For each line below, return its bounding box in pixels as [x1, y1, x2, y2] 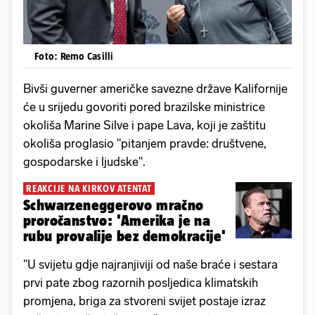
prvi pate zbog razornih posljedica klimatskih [23, 275, 258, 290]
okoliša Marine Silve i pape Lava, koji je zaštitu [23, 117, 266, 132]
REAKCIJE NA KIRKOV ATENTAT [26, 182, 152, 194]
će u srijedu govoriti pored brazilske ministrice [23, 99, 265, 114]
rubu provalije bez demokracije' [23, 227, 226, 244]
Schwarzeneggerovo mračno [23, 196, 204, 213]
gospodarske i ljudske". [23, 154, 146, 169]
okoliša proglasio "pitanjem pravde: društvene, [23, 136, 266, 150]
